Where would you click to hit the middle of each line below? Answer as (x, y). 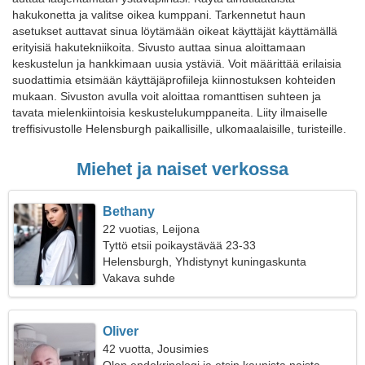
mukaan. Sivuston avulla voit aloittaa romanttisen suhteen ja (167, 96)
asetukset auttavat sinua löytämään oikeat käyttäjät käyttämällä (175, 31)
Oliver (121, 331)
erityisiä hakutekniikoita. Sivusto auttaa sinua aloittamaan (159, 47)
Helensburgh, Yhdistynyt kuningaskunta (205, 262)
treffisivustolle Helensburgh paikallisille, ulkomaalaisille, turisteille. (179, 129)
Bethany (129, 211)
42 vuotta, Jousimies (156, 349)
